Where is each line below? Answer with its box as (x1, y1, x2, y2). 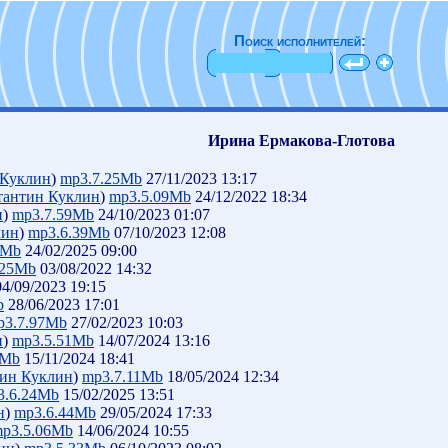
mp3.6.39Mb (28, 224, 110, 241)
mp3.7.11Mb (82, 368, 163, 385)
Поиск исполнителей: (234, 33, 366, 49)
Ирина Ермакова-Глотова (208, 132, 395, 149)
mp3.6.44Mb (14, 404, 96, 421)
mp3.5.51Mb (12, 332, 94, 349)
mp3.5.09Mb (109, 188, 191, 205)
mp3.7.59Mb (12, 206, 94, 223)
